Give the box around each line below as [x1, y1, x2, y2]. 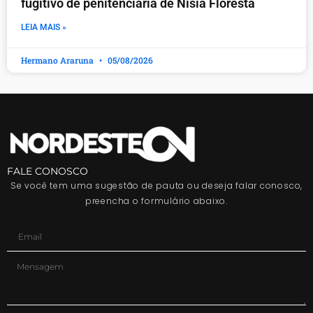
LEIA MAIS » [21, 22, 66, 33]
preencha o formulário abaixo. [85, 194, 228, 207]
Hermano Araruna [21, 54, 96, 66]
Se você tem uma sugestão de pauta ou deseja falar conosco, [10, 179, 303, 191]
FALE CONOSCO [7, 164, 88, 177]
